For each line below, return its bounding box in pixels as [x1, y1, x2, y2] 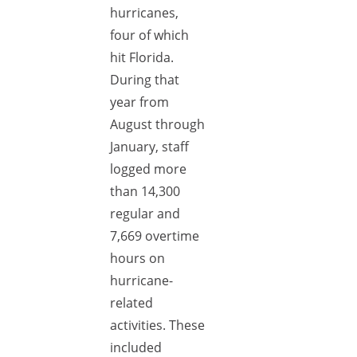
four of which [110, 26, 189, 44]
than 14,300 [110, 182, 180, 200]
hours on [110, 249, 165, 267]
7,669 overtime [110, 227, 199, 245]
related [110, 294, 153, 312]
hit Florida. [110, 49, 174, 66]
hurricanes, [110, 4, 178, 22]
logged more [110, 160, 186, 178]
